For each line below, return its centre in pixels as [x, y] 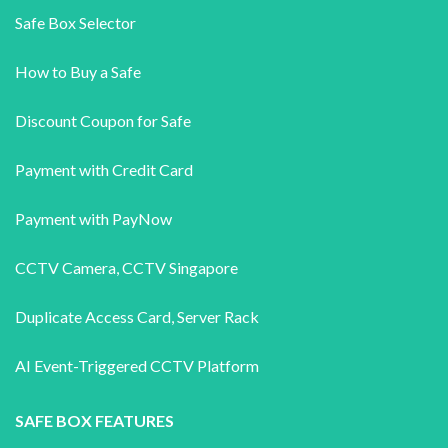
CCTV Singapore [180, 267]
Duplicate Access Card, [96, 316]
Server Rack [218, 316]
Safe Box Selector [75, 22]
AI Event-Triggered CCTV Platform [137, 365]
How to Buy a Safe [78, 71]
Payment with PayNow [93, 218]
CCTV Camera [65, 267]
